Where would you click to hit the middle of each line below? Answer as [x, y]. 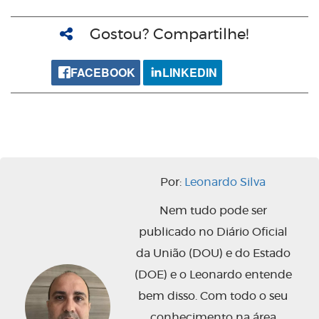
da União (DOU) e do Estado [213, 254]
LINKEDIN [190, 73]
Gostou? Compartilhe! [169, 35]
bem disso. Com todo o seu [213, 297]
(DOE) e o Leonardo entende [213, 275]
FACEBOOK [103, 73]
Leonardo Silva [225, 183]
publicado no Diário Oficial [213, 232]
